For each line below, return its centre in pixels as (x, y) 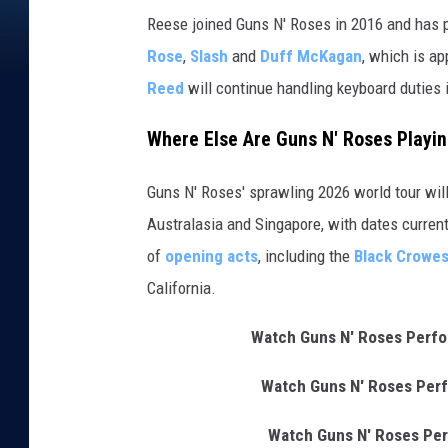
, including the (306, 255)
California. (181, 287)
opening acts (211, 255)
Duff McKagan (311, 55)
